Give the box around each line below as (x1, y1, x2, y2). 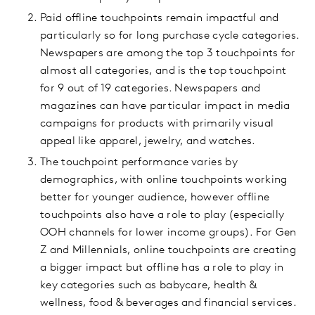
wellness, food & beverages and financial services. (40, 297, 297, 309)
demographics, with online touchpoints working (40, 174, 288, 186)
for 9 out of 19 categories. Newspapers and (40, 83, 261, 95)
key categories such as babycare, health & (40, 280, 257, 292)
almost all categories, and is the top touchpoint (40, 65, 287, 77)
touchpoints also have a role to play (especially (40, 210, 285, 221)
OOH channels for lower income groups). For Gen (40, 227, 297, 239)
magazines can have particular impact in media (40, 101, 290, 112)
